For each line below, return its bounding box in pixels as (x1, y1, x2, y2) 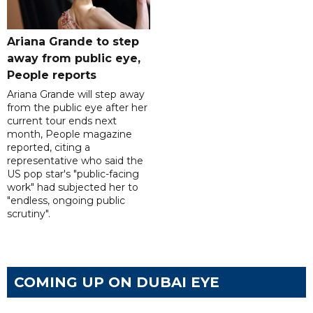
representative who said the (7, 154, 143, 168)
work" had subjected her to (7, 181, 138, 194)
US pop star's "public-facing (7, 168, 139, 181)
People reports (7, 68, 96, 82)
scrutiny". (7, 208, 50, 221)
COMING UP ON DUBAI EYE (14, 274, 219, 291)
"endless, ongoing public (7, 194, 125, 208)
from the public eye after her (7, 101, 147, 115)
